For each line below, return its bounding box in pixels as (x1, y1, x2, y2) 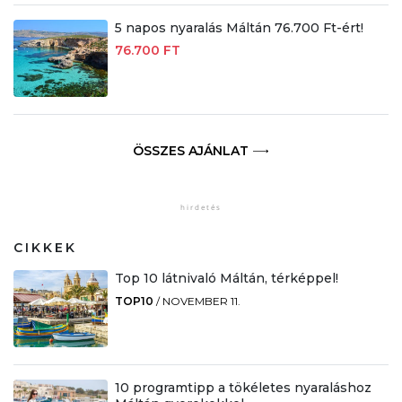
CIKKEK (13, 239, 77, 256)
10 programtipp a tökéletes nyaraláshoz (114, 380, 371, 397)
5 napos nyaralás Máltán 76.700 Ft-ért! (114, 19, 363, 36)
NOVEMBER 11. (162, 293, 240, 308)
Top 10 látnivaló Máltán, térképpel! (114, 269, 338, 286)
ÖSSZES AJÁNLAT (132, 143, 249, 160)
